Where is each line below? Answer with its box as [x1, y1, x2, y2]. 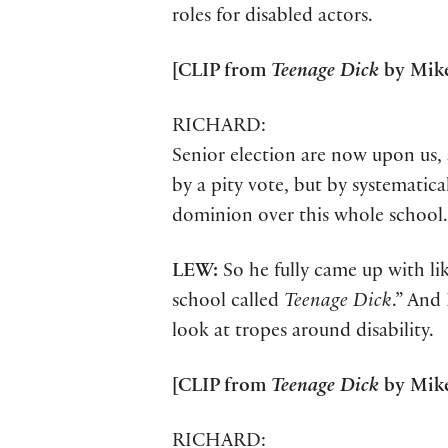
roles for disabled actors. [172, 7, 373, 28]
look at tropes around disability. [172, 323, 434, 344]
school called [172, 293, 284, 314]
